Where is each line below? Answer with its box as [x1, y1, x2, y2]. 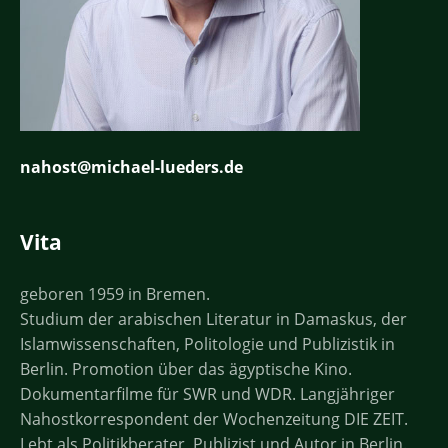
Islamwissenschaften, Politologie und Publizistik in [20, 332, 395, 355]
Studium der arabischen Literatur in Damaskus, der [20, 307, 407, 330]
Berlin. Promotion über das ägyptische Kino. [20, 357, 352, 380]
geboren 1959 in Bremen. [20, 282, 210, 305]
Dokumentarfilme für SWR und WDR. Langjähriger [20, 382, 395, 405]
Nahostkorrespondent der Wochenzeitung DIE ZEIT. [20, 407, 408, 430]
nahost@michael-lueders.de [20, 155, 243, 178]
